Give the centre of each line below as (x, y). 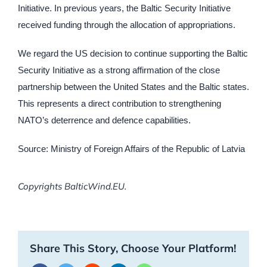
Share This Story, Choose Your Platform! (133, 249)
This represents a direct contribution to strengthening (119, 104)
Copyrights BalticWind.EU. (72, 187)
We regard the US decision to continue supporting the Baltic (133, 54)
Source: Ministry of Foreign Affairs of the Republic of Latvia (131, 149)
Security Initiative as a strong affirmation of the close (119, 70)
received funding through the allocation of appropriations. (127, 25)
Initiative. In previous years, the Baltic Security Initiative (124, 8)
